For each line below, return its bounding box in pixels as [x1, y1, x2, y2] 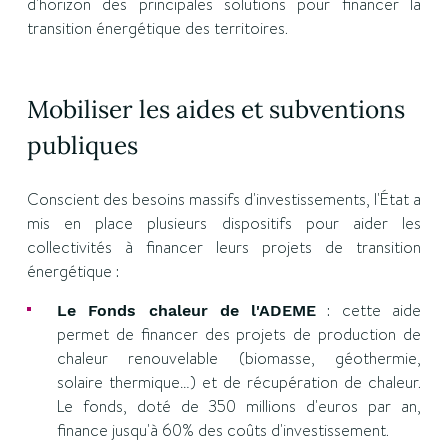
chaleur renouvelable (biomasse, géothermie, [56, 347, 422, 370]
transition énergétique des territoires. [26, 17, 288, 40]
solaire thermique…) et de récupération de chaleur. [56, 371, 422, 394]
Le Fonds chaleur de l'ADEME [56, 301, 317, 320]
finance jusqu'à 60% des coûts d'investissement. [56, 419, 389, 442]
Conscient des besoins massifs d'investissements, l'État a [26, 188, 422, 211]
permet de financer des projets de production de [56, 323, 422, 346]
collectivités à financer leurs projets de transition [26, 236, 422, 259]
